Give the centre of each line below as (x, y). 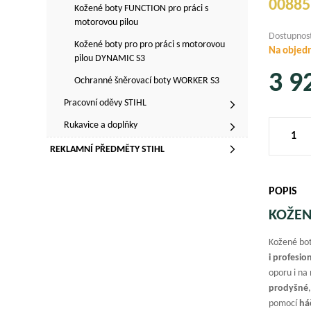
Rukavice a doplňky (101, 125)
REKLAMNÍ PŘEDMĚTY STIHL (108, 150)
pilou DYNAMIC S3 (110, 59)
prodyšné (289, 288)
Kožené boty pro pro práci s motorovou (150, 45)
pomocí (284, 303)
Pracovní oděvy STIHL (106, 103)
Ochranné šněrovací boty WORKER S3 (147, 81)
